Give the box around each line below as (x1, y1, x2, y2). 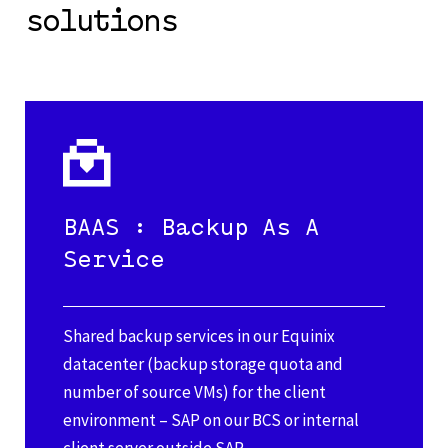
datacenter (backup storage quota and (63, 353, 343, 376)
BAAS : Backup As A (63, 216, 319, 241)
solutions (25, 4, 177, 37)
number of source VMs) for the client (63, 381, 326, 404)
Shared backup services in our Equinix (63, 325, 335, 348)
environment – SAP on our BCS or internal (63, 409, 359, 432)
